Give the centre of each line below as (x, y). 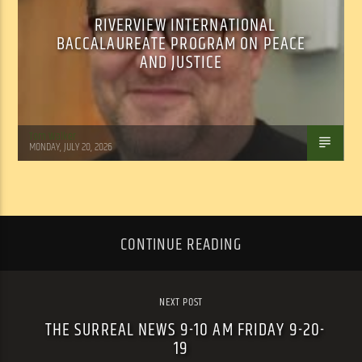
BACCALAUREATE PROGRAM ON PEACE (181, 44)
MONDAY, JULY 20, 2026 (71, 147)
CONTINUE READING (181, 245)
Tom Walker (53, 136)
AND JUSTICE (181, 62)
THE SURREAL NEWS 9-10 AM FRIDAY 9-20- (185, 330)
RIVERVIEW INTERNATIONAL (185, 25)
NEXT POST (181, 302)
